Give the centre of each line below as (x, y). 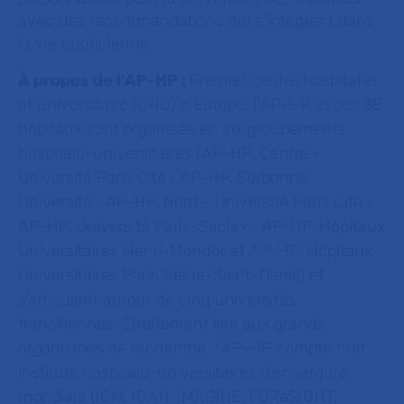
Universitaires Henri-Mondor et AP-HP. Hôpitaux (195, 251)
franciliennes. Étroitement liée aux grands (171, 324)
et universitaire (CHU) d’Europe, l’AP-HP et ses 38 (200, 105)
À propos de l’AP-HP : (104, 80)
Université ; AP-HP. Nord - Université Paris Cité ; (195, 202)
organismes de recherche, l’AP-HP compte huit (192, 348)
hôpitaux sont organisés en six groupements (182, 129)
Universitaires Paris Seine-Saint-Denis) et (171, 275)
